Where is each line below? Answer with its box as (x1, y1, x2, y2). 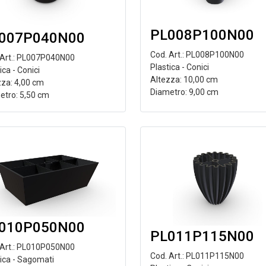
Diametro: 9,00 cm (150, 87, 218, 97)
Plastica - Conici (150, 62, 209, 72)
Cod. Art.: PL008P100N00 (150, 50, 244, 60)
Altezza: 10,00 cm (150, 75, 218, 85)
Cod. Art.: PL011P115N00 (150, 251, 244, 261)
